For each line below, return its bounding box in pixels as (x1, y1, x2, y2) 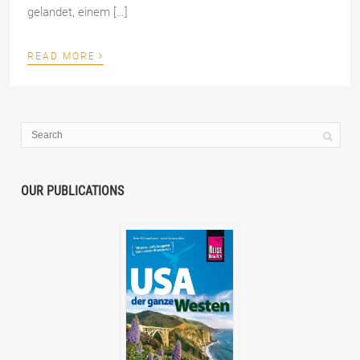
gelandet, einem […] (27, 5, 129, 20)
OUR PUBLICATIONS (21, 183, 125, 199)
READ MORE (27, 51, 96, 63)
